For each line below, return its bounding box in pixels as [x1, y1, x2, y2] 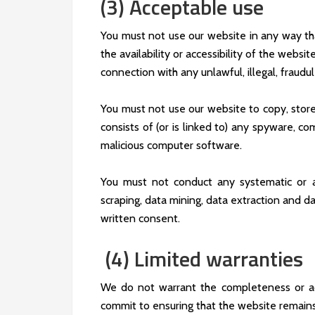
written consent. [101, 212, 180, 225]
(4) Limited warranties [101, 243, 303, 275]
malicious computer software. [101, 139, 242, 152]
